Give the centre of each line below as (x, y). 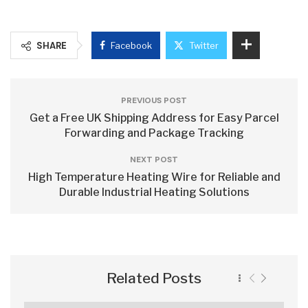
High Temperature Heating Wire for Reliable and (154, 177)
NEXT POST (154, 159)
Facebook (131, 45)
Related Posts (154, 278)
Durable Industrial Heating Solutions (154, 192)
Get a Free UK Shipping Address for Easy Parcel (154, 118)
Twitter (204, 45)
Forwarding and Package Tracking (154, 133)
